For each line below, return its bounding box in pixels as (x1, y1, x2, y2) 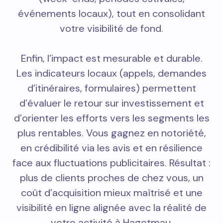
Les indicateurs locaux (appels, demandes (16, 67, 207, 80)
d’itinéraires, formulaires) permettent (27, 82, 196, 95)
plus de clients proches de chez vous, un (19, 171, 204, 185)
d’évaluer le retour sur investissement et (19, 97, 204, 110)
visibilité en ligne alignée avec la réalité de (16, 201, 207, 215)
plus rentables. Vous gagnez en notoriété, (17, 126, 206, 140)
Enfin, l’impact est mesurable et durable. (20, 52, 203, 65)
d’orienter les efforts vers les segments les (13, 111, 210, 125)
